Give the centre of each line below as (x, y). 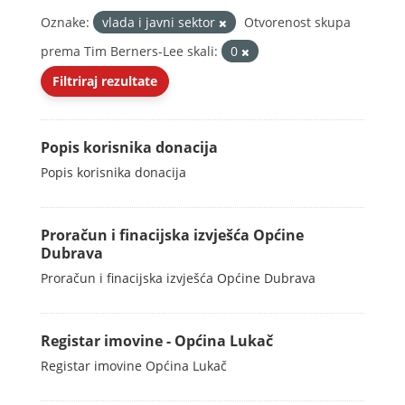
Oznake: (65, 22)
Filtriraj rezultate (105, 81)
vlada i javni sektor (160, 22)
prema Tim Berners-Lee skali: (129, 51)
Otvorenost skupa (297, 22)
